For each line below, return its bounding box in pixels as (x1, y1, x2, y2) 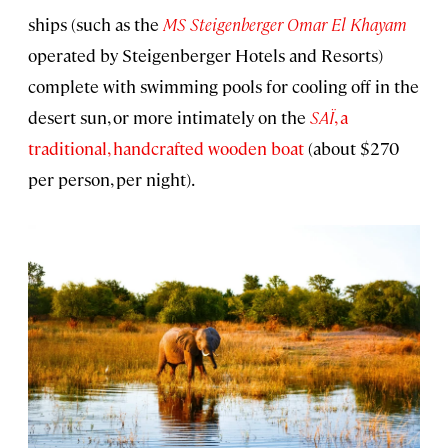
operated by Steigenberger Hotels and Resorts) (28, 44, 383, 67)
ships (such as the (28, 13, 163, 36)
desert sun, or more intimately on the (28, 106, 310, 129)
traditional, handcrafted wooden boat (28, 137, 304, 160)
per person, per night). (28, 168, 195, 191)
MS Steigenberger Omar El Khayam (163, 13, 407, 36)
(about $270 (304, 137, 399, 160)
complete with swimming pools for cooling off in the (28, 75, 419, 98)
